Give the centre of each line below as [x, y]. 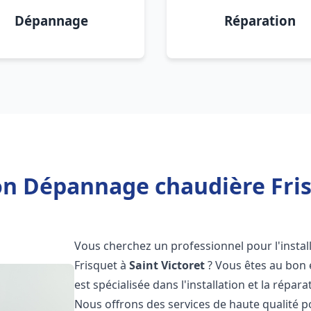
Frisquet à [102, 265]
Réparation [260, 20]
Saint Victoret [167, 265]
